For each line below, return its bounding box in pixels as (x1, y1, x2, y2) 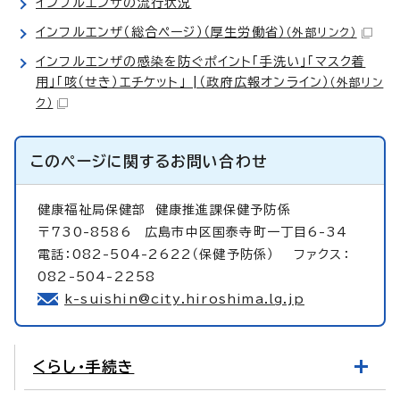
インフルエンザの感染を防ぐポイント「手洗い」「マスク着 (36, 54, 366, 68)
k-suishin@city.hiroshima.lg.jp (64, 292, 304, 305)
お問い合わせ (170, 153, 269, 169)
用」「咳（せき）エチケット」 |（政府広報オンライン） (36, 75, 330, 88)
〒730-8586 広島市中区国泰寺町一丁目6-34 (37, 225, 348, 238)
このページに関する (30, 153, 171, 169)
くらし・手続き (33, 358, 135, 374)
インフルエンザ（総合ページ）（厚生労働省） (36, 25, 287, 38)
